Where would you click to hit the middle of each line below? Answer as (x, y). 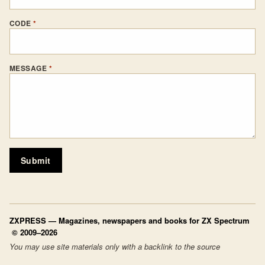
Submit (36, 160)
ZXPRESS (28, 220)
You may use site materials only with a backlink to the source (115, 246)
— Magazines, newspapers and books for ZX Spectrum (148, 220)
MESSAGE (29, 68)
